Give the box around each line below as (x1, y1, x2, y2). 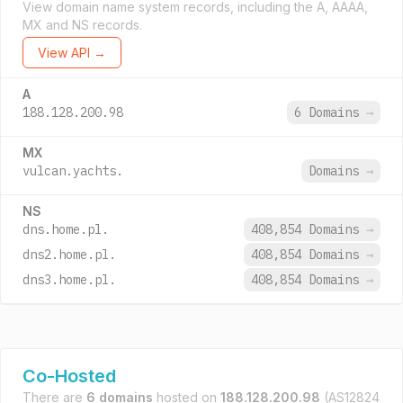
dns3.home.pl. (22, 272, 116, 288)
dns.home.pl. (22, 221, 109, 237)
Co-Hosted (22, 365, 116, 387)
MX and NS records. (22, 17, 142, 32)
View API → (38, 45, 106, 60)
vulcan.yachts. (22, 163, 123, 179)
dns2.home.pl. (22, 246, 116, 263)
